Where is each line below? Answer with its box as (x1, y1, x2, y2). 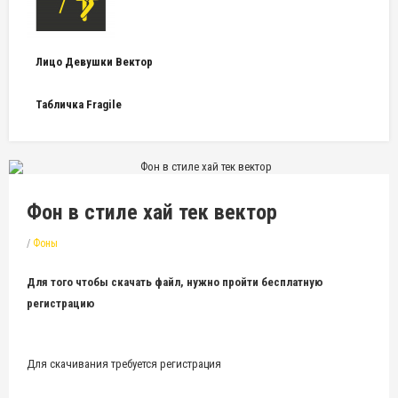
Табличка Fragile (36, 98, 122, 111)
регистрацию (27, 296, 95, 310)
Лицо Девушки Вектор (36, 55, 153, 68)
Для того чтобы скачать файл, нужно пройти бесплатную (27, 275, 323, 289)
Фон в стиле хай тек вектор (27, 199, 277, 225)
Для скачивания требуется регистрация (27, 356, 221, 370)
